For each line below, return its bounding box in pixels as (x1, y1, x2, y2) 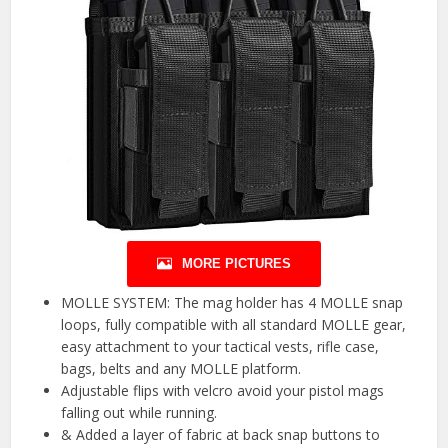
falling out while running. (61, 403, 218, 423)
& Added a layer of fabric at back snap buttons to (61, 425, 381, 445)
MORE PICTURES (182, 256, 291, 272)
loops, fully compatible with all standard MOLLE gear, (61, 315, 407, 335)
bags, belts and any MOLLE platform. (61, 359, 302, 379)
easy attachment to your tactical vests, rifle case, (61, 337, 380, 357)
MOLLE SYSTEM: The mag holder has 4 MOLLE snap (61, 293, 404, 313)
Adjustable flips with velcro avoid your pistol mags (61, 381, 385, 401)
